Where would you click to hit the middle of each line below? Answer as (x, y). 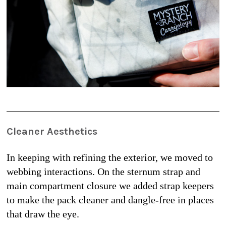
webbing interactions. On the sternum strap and (103, 171)
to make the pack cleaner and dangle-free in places (110, 200)
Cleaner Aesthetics (52, 131)
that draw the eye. (43, 214)
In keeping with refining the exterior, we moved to (110, 157)
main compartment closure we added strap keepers (110, 185)
